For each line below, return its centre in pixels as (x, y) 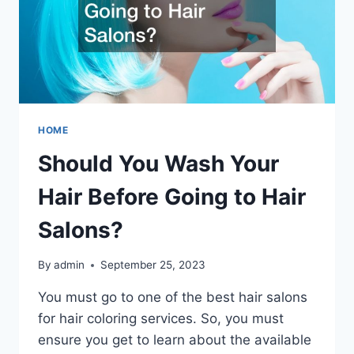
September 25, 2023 (153, 265)
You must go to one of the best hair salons (173, 298)
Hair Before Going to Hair (172, 196)
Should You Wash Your (158, 163)
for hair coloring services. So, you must (161, 319)
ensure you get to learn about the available (175, 340)
